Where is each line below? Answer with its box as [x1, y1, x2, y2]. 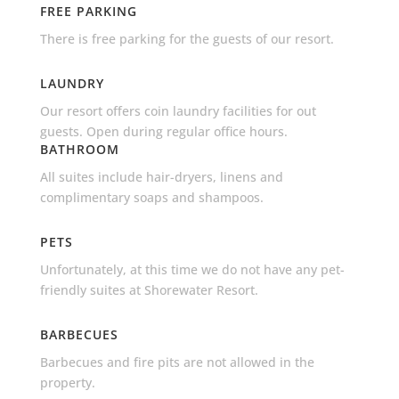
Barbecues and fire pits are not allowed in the [39, 353, 314, 370]
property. [39, 373, 95, 391]
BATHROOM [39, 140, 119, 158]
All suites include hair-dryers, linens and [39, 167, 283, 185]
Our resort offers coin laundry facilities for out [39, 102, 316, 119]
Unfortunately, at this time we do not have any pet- [39, 260, 345, 278]
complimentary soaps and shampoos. [39, 188, 264, 206]
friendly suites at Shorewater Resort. [39, 281, 262, 298]
